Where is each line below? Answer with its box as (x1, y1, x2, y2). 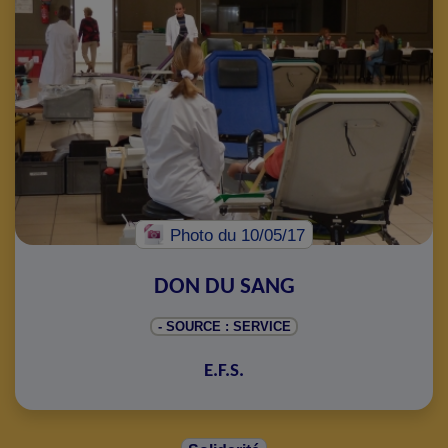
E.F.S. (204, 361, 244, 382)
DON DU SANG (153, 275, 295, 300)
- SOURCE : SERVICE (157, 319, 291, 335)
